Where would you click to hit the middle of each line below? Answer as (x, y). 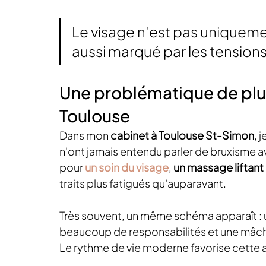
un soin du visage (127, 167)
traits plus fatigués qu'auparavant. (143, 183)
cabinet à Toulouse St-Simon (182, 135)
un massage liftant (218, 167)
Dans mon (85, 135)
